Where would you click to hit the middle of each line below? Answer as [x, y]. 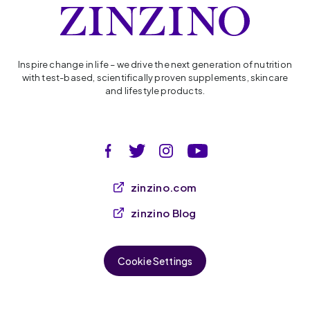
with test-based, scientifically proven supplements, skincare [155, 78]
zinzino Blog [164, 213]
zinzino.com [164, 188]
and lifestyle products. [155, 91]
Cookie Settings [155, 261]
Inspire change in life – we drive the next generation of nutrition [155, 65]
